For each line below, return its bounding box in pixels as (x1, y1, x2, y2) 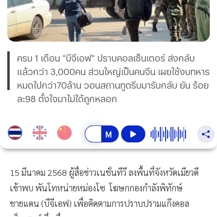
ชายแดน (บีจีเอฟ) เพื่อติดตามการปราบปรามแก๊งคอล (10, 198, 189, 209)
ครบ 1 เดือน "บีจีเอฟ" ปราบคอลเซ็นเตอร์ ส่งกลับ (17, 52, 195, 64)
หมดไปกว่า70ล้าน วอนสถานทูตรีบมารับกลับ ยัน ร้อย (17, 79, 209, 92)
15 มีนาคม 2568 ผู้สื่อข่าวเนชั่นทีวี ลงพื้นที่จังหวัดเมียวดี (10, 167, 199, 178)
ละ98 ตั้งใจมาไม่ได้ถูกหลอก (17, 93, 117, 105)
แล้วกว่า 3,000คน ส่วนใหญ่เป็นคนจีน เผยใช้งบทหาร (17, 65, 210, 78)
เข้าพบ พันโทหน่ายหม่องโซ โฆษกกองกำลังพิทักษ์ (10, 182, 183, 194)
